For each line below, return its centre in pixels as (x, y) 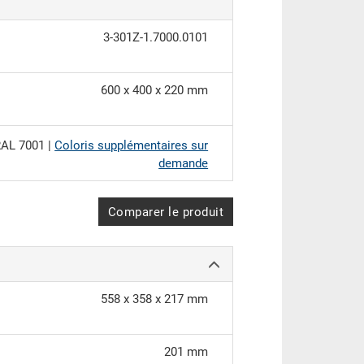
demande (184, 164)
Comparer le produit (166, 212)
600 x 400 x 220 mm (155, 91)
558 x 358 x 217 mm (155, 299)
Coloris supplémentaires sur (132, 146)
